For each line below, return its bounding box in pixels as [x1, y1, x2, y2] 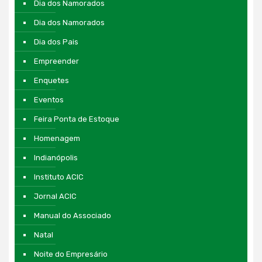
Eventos [34, 95, 64, 104]
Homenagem [34, 133, 80, 143]
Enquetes [34, 75, 69, 85]
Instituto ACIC [34, 172, 84, 181]
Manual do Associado [34, 211, 111, 220]
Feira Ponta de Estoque [34, 114, 119, 123]
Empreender [34, 56, 79, 65]
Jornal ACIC [34, 191, 77, 201]
